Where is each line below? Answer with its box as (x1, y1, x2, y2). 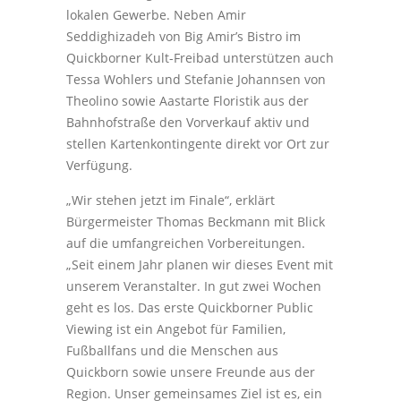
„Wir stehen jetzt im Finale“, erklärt (66, 191, 275, 209)
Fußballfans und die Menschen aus (66, 341, 278, 359)
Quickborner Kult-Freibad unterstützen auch (66, 48, 334, 66)
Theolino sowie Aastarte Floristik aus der (66, 91, 309, 109)
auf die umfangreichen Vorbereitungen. (66, 234, 305, 252)
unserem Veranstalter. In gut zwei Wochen (66, 277, 321, 294)
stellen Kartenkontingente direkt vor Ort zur (66, 134, 329, 152)
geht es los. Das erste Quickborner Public (66, 298, 313, 316)
